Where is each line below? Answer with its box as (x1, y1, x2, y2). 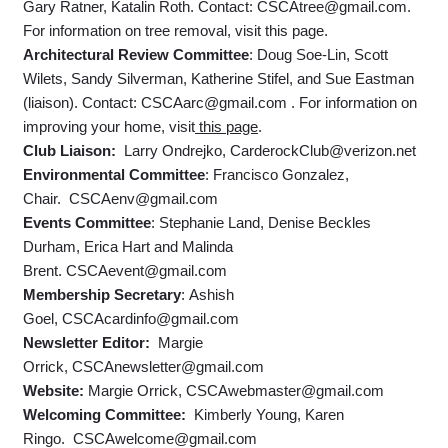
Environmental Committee (23, 166, 205, 183)
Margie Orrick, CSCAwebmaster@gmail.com (84, 382, 384, 399)
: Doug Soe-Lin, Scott (249, 46, 388, 63)
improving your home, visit (23, 118, 195, 135)
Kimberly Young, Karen (190, 406, 344, 423)
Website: (23, 382, 84, 399)
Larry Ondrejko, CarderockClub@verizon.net (116, 142, 420, 159)
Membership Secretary (23, 286, 181, 303)
